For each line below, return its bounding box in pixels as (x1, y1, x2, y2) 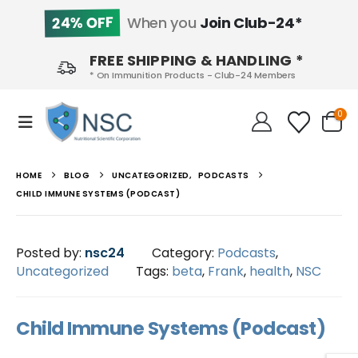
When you (123, 13, 200, 33)
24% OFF (51, 12, 113, 34)
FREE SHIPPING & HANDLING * (89, 50, 304, 71)
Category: (152, 244, 217, 263)
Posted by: (16, 244, 85, 263)
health (249, 262, 290, 281)
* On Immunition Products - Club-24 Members (89, 69, 296, 82)
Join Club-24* (199, 13, 303, 33)
